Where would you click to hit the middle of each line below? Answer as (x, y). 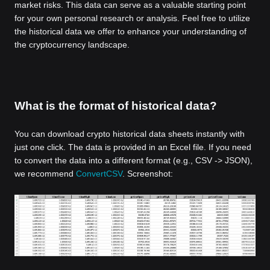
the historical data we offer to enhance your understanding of (130, 31)
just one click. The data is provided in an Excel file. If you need (133, 147)
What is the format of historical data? (116, 106)
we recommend (45, 174)
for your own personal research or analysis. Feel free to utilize (132, 18)
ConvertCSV (99, 174)
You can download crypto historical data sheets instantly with (130, 134)
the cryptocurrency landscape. (72, 45)
